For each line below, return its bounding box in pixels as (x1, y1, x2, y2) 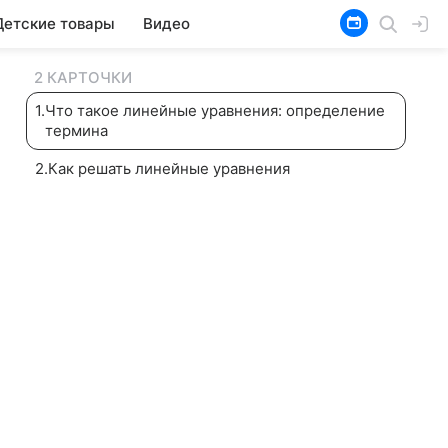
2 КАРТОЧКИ (34, 68, 132, 87)
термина (45, 121, 108, 140)
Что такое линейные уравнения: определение (45, 101, 385, 120)
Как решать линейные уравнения (48, 159, 290, 178)
